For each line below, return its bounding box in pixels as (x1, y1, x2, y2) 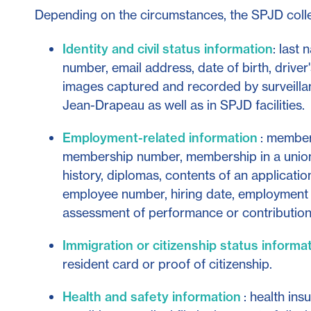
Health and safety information (62, 288, 241, 305)
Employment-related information (62, 129, 258, 146)
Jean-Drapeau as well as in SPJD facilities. (62, 96, 305, 113)
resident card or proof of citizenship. (62, 255, 272, 272)
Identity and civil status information (62, 40, 273, 57)
